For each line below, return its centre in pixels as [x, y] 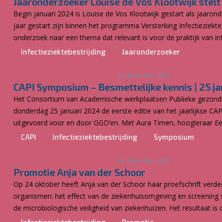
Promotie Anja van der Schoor [79, 172]
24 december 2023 [144, 76]
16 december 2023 [144, 161]
